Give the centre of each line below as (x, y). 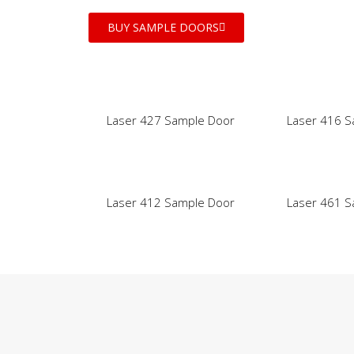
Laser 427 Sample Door (171, 121)
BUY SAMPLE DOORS (163, 28)
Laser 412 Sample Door (171, 203)
